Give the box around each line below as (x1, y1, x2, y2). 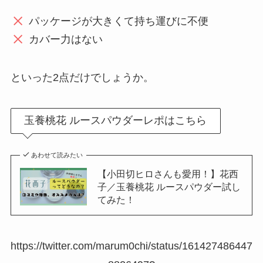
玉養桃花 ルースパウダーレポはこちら (24, 114, 207, 127)
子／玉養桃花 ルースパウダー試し (97, 181, 241, 193)
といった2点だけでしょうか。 (10, 71, 154, 83)
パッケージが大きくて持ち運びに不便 (29, 15, 209, 28)
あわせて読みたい (31, 151, 83, 159)
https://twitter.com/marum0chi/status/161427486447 (11, 240, 252, 252)
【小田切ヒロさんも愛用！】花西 (97, 168, 238, 180)
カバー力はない (29, 33, 103, 45)
